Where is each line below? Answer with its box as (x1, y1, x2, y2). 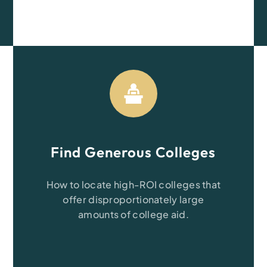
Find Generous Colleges (51, 143, 216, 161)
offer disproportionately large (63, 193, 204, 206)
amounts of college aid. (78, 208, 189, 221)
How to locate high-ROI (46, 178, 159, 191)
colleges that (159, 178, 221, 191)
